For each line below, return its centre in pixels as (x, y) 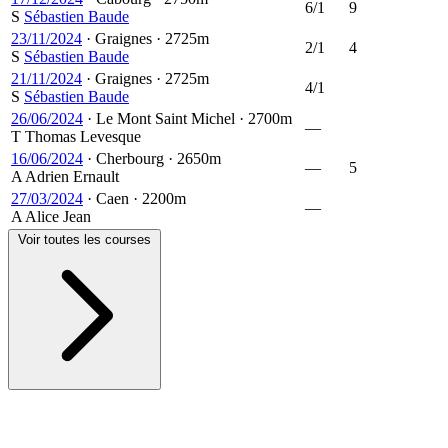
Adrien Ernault (72, 176)
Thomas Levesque (83, 136)
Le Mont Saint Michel (165, 118)
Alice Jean (58, 216)
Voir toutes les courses (84, 239)
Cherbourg (130, 158)
